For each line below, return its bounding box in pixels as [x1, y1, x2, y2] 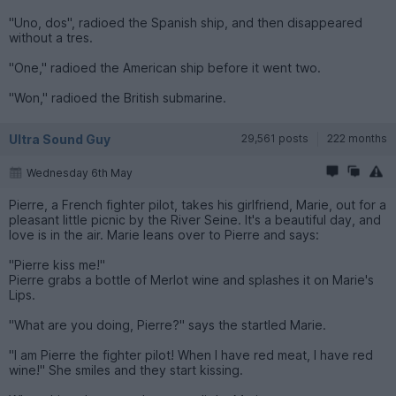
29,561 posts [241, 131, 308, 145]
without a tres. [9, 29, 93, 45]
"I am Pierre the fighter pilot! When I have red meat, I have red [9, 346, 373, 362]
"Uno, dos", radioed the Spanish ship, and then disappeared [9, 14, 362, 30]
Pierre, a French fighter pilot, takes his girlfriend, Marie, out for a [9, 196, 386, 212]
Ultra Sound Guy [9, 131, 110, 147]
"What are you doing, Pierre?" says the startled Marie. [9, 316, 326, 332]
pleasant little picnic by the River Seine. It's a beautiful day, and [9, 211, 381, 227]
